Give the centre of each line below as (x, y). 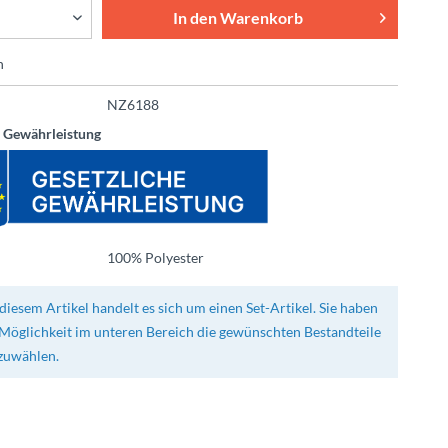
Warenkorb (261, 17)
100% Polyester (155, 257)
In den (194, 17)
